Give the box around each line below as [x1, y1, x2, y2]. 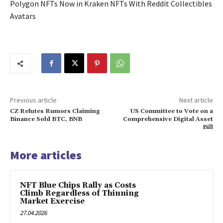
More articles [10, 147, 82, 163]
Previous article [10, 96, 57, 105]
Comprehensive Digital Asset [122, 115, 213, 123]
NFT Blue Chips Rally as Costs [20, 181, 136, 191]
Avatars [10, 11, 36, 21]
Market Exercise [20, 197, 85, 207]
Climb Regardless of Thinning [20, 189, 139, 199]
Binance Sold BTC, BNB [10, 115, 82, 123]
